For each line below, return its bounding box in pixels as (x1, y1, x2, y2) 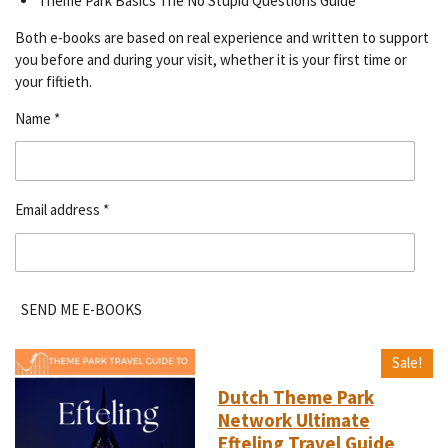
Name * (15, 108, 60, 128)
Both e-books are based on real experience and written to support (15, 27, 429, 47)
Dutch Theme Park (217, 384, 374, 409)
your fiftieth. (15, 71, 92, 91)
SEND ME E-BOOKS (21, 300, 142, 320)
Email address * (15, 200, 109, 220)
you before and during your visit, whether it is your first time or (15, 49, 407, 69)
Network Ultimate (217, 407, 370, 432)
